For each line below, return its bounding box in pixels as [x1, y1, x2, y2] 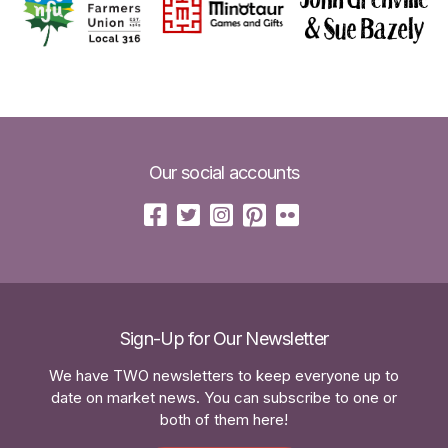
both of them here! [160, 410, 288, 430]
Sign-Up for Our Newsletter [119, 328, 329, 350]
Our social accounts [148, 162, 300, 184]
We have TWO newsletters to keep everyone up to [49, 366, 399, 386]
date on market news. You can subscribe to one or [51, 388, 397, 408]
